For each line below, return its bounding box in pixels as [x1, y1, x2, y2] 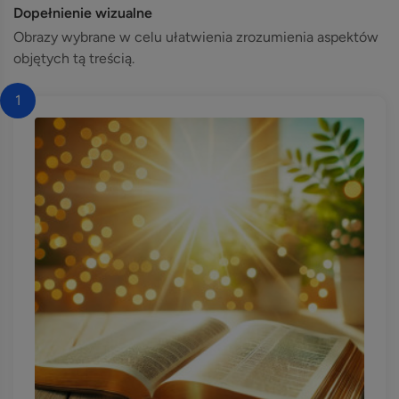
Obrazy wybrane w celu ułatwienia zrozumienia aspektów [13, 28, 379, 45]
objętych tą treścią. [13, 50, 134, 67]
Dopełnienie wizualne [13, 4, 152, 21]
